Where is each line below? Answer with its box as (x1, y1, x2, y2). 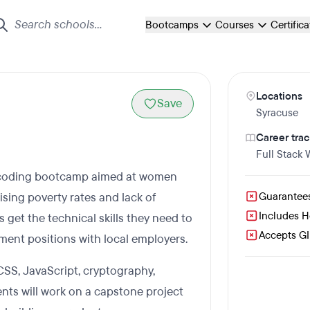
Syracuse (256, 106, 299, 120)
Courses (215, 18, 254, 32)
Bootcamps (145, 18, 199, 32)
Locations (256, 89, 303, 103)
